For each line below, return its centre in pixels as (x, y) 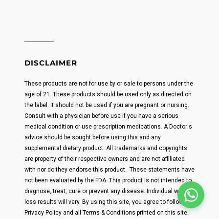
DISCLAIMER (51, 63)
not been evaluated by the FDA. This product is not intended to (108, 181)
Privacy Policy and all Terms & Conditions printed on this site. (107, 213)
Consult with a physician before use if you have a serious (101, 116)
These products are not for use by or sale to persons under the (109, 84)
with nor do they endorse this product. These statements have (109, 170)
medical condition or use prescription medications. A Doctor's (108, 127)
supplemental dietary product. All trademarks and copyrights (106, 148)
